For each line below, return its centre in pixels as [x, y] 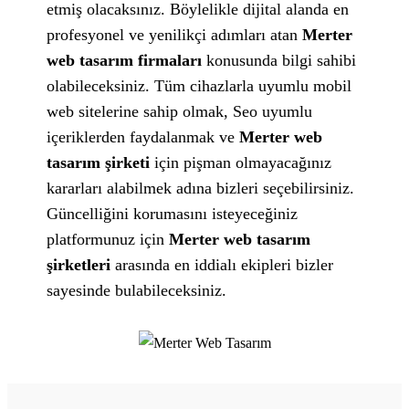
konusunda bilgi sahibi [279, 60]
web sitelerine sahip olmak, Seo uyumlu [180, 111]
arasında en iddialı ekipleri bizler [222, 264]
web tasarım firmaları [125, 60]
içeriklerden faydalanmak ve [143, 136]
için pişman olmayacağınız [241, 162]
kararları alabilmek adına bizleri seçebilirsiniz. [201, 188]
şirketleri [79, 264]
